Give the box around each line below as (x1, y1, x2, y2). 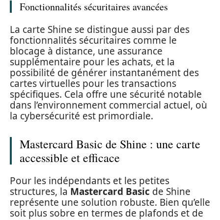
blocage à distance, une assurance (10, 44, 163, 57)
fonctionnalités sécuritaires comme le (10, 33, 177, 47)
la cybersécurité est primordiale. (10, 109, 153, 122)
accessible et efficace (20, 149, 120, 165)
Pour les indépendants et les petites (10, 174, 169, 188)
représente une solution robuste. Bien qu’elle (10, 196, 210, 209)
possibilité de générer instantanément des (10, 66, 199, 79)
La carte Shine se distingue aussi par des (10, 23, 190, 36)
